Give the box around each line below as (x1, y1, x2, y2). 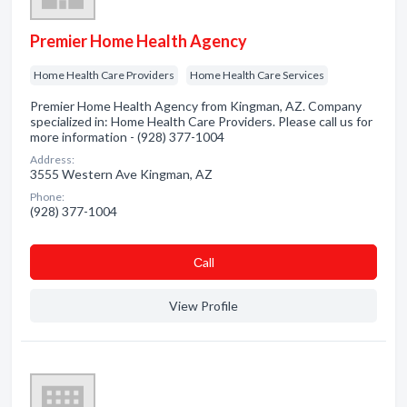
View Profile (169, 298, 238, 313)
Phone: (30, 190, 65, 203)
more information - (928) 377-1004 (30, 129, 224, 144)
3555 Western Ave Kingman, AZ (30, 166, 213, 182)
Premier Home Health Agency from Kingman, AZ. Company (30, 98, 362, 114)
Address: (30, 153, 74, 166)
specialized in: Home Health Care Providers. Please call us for (30, 114, 372, 129)
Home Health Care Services (190, 68, 324, 82)
